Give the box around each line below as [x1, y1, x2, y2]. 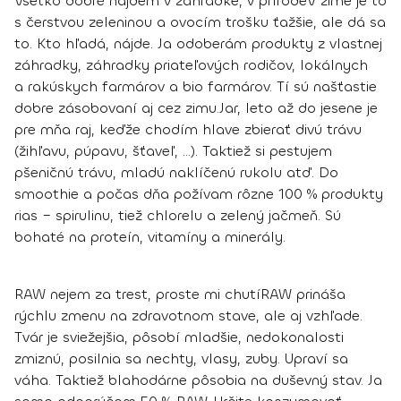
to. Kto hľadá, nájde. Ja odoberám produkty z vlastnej [14, 34, 382, 54]
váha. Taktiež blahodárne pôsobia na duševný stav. [14, 371, 368, 390]
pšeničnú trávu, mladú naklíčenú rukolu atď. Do [14, 163, 338, 183]
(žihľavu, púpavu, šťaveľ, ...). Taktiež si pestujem [14, 141, 332, 161]
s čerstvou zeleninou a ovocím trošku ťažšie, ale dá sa [14, 13, 386, 32]
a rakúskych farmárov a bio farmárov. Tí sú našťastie [14, 77, 377, 97]
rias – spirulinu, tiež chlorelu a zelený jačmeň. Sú [14, 206, 341, 226]
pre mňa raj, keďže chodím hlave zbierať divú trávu [14, 120, 362, 140]
